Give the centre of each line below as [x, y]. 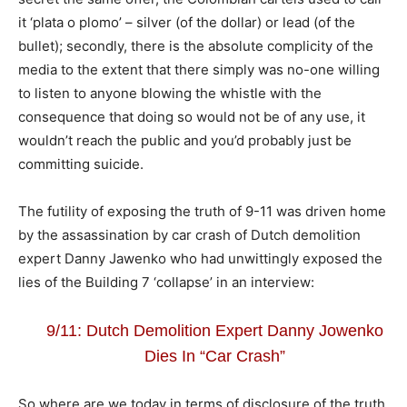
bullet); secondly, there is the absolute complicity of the [196, 45]
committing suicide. [81, 164]
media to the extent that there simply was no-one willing [199, 69]
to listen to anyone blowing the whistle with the [170, 93]
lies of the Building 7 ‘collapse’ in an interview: [166, 282]
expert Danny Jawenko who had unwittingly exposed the [200, 258]
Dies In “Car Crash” [214, 356]
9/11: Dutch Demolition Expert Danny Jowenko [214, 330]
